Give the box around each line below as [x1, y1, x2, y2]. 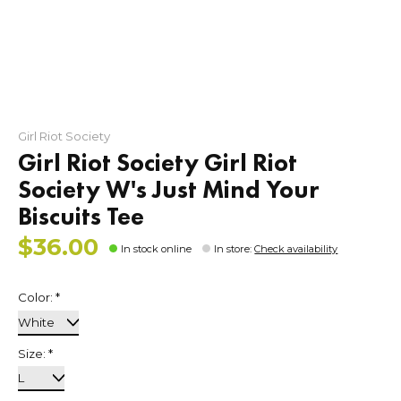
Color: [18, 290, 55, 305]
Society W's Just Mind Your [18, 173, 320, 205]
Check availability [254, 242, 338, 255]
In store [214, 242, 251, 255]
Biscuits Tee [18, 200, 144, 232]
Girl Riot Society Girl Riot [18, 146, 297, 178]
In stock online [121, 242, 192, 255]
